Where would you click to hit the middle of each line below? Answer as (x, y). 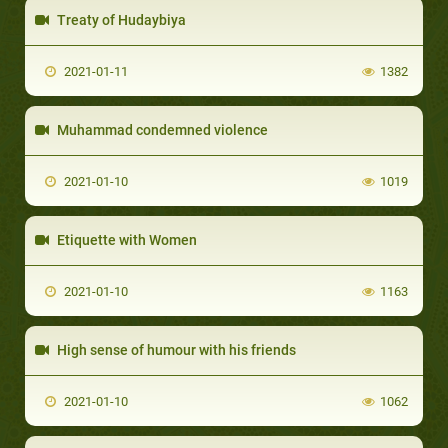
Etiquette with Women (125, 239)
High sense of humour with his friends (175, 349)
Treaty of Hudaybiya (120, 19)
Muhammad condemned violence (161, 129)
